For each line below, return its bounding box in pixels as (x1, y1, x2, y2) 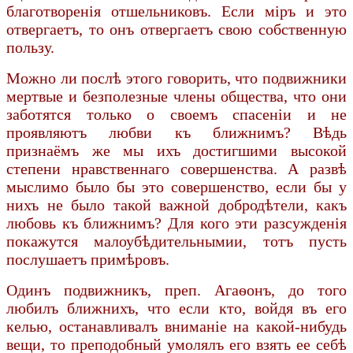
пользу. (6, 38, 54, 56)
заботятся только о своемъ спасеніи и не (6, 105, 347, 123)
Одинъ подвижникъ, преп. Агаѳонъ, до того (6, 281, 347, 299)
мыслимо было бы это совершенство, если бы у (6, 177, 347, 195)
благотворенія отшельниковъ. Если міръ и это (6, 2, 347, 20)
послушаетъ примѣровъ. (6, 250, 169, 268)
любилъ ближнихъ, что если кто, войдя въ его (6, 299, 347, 317)
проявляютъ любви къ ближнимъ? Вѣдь (6, 123, 347, 141)
